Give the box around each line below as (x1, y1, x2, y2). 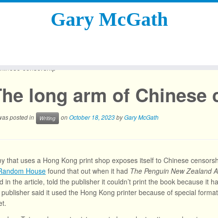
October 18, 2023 (69, 113, 115, 122)
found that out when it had (46, 166, 130, 176)
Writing (39, 114, 55, 122)
